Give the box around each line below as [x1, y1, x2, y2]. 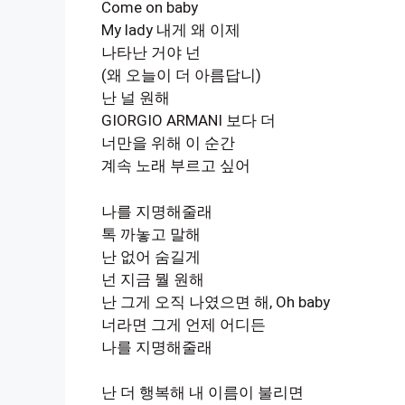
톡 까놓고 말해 [101, 224, 201, 243]
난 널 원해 [101, 89, 170, 107]
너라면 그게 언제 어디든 [101, 315, 266, 334]
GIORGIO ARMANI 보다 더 [101, 111, 276, 129]
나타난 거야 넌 [101, 43, 201, 61]
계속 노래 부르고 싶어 [101, 156, 250, 174]
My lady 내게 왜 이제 [101, 21, 240, 39]
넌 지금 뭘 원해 [101, 269, 204, 288]
